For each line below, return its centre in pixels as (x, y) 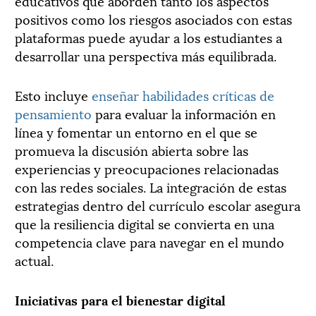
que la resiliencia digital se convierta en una (145, 223)
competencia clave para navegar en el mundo (150, 241)
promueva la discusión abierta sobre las (132, 150)
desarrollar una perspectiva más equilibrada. (146, 55)
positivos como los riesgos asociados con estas (153, 18)
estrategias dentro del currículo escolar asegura (158, 205)
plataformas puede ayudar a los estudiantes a (148, 37)
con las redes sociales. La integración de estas (151, 186)
